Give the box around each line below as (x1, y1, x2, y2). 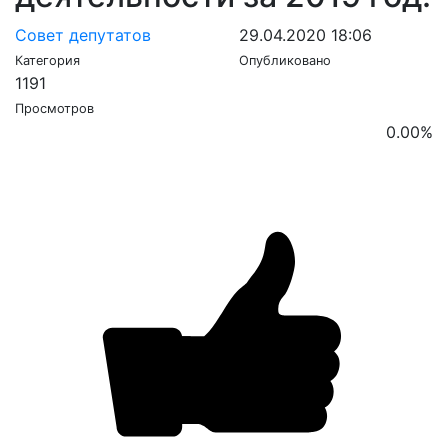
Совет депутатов (15, 25, 151, 45)
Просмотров (15, 101, 94, 116)
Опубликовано (239, 53, 331, 68)
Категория (15, 53, 80, 68)
